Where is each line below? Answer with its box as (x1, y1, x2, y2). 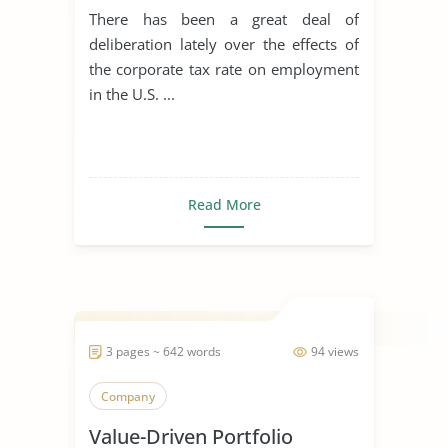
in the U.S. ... (89, 83, 175, 104)
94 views (311, 342, 359, 360)
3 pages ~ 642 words (106, 342, 221, 360)
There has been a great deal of (89, 8, 359, 29)
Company (101, 387, 155, 405)
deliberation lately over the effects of (89, 33, 359, 54)
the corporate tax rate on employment (89, 58, 359, 79)
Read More (187, 194, 261, 214)
